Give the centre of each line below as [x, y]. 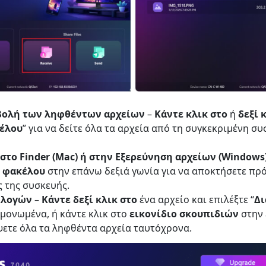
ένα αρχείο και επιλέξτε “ [196, 200]
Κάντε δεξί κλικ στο [89, 200]
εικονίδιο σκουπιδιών [184, 214]
